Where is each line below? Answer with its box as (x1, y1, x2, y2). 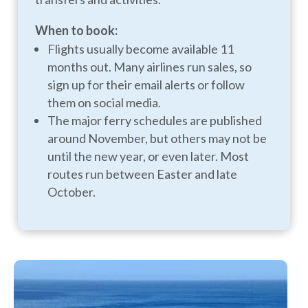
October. (47, 184, 96, 199)
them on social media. (47, 94, 162, 110)
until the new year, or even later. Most (47, 148, 250, 164)
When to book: (35, 22, 118, 38)
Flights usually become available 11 (47, 41, 234, 56)
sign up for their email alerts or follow (47, 76, 245, 92)
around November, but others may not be (47, 130, 267, 146)
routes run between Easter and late (47, 166, 238, 181)
